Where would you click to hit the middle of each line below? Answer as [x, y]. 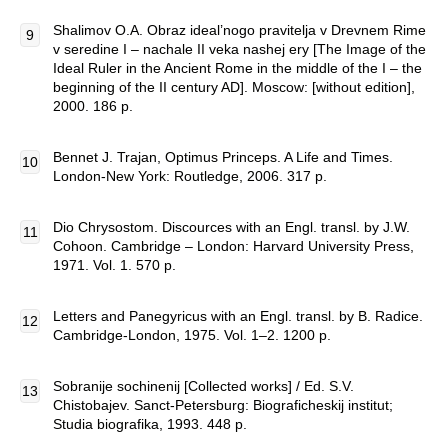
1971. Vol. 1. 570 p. [114, 265]
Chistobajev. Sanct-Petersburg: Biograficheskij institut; [223, 405]
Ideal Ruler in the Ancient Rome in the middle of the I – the [237, 68]
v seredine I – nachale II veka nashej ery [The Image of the [239, 49]
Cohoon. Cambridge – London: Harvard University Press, [233, 246]
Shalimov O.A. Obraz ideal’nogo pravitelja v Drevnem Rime [239, 30]
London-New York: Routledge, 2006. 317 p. [190, 176]
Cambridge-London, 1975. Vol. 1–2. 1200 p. [192, 335]
